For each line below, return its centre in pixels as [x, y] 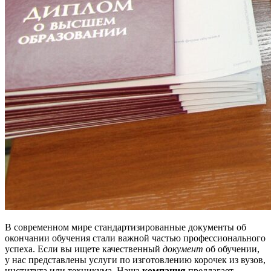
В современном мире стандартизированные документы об [126, 227]
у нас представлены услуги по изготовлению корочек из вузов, [135, 260]
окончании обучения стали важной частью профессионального [135, 238]
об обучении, [231, 249]
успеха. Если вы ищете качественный [84, 249]
